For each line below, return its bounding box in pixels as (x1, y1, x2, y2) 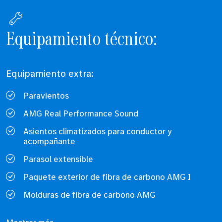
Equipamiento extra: (6, 67, 94, 80)
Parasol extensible (23, 153, 94, 165)
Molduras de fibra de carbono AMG (23, 189, 156, 201)
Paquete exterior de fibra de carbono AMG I (23, 171, 191, 183)
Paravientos (23, 90, 69, 102)
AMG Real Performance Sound (23, 108, 139, 119)
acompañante (23, 135, 75, 147)
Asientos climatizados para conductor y (23, 125, 172, 137)
